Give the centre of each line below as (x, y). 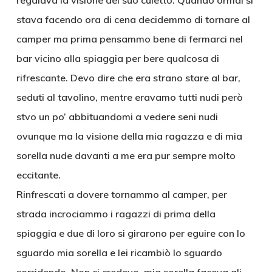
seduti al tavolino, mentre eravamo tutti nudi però (129, 97)
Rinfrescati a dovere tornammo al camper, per (121, 194)
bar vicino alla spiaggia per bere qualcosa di (117, 58)
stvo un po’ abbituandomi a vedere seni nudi (117, 117)
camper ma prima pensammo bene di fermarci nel (129, 39)
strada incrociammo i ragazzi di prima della (116, 214)
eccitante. (38, 175)
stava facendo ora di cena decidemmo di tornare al (133, 19)
